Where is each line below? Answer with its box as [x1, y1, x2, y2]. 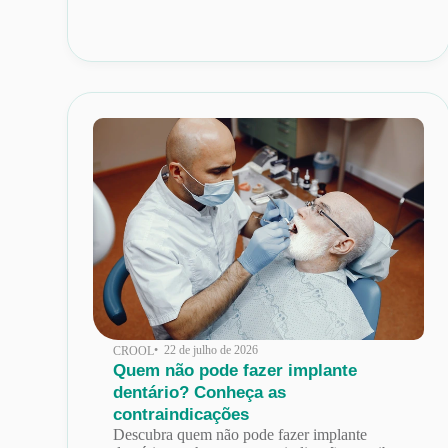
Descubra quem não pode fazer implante [113, 425, 368, 443]
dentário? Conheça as [113, 382, 287, 402]
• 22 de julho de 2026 [154, 342, 259, 357]
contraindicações [113, 404, 250, 424]
